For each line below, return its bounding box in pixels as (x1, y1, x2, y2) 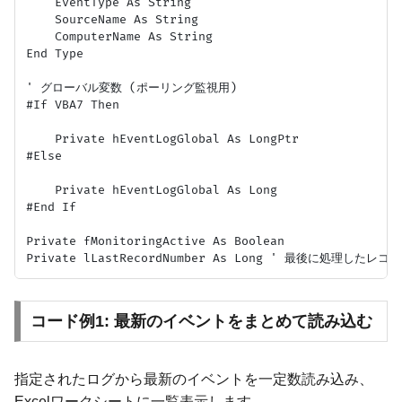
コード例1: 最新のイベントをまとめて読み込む (30, 311, 372, 330)
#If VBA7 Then (26, 97, 119, 112)
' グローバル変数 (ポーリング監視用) (26, 80, 237, 95)
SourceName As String (26, 12, 198, 27)
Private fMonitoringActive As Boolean (26, 233, 284, 249)
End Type (26, 46, 83, 61)
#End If (26, 199, 76, 214)
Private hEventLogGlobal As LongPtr (26, 131, 299, 146)
